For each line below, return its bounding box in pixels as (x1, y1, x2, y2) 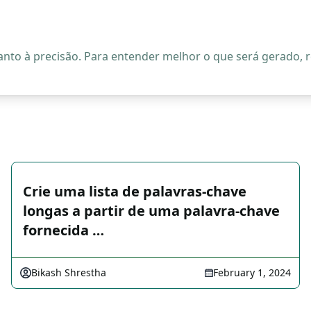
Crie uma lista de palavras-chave (23, 182, 246, 201)
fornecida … (23, 221, 104, 239)
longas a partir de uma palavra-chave (23, 201, 280, 220)
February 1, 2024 (213, 266, 291, 279)
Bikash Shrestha (31, 266, 106, 279)
